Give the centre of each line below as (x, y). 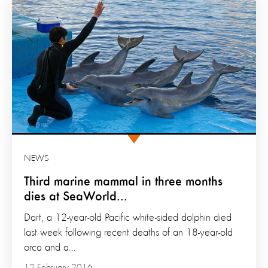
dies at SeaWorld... (76, 197)
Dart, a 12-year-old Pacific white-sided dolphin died (128, 218)
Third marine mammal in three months (123, 182)
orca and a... (50, 248)
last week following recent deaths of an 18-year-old (128, 233)
